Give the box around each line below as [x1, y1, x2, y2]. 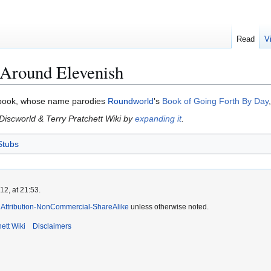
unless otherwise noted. [129, 203, 209, 212]
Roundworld [108, 96, 154, 106]
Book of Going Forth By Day [162, 96, 269, 106]
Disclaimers [33, 222, 71, 231]
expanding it [135, 114, 182, 124]
